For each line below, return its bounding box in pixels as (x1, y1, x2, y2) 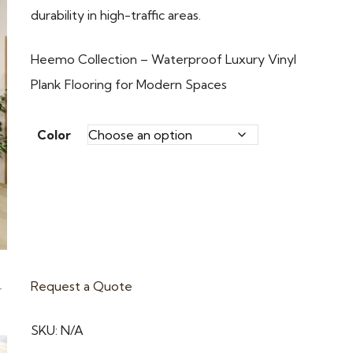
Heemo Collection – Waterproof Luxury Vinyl (31, 51, 297, 67)
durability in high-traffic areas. (31, 7, 202, 23)
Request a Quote (31, 278, 133, 294)
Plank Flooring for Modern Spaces (31, 76, 228, 92)
